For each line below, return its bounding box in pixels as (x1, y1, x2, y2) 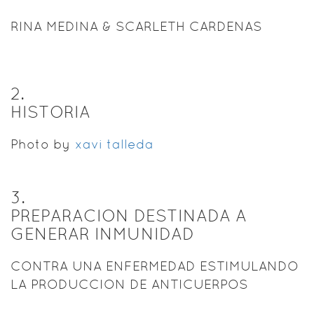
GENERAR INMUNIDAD (11, 224, 194, 243)
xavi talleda (75, 136, 153, 151)
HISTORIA (11, 102, 90, 121)
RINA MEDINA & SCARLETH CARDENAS (11, 18, 262, 34)
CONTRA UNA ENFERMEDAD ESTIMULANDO (11, 258, 299, 273)
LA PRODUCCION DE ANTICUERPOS (11, 276, 248, 292)
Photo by (11, 136, 74, 151)
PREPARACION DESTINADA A (11, 205, 247, 225)
